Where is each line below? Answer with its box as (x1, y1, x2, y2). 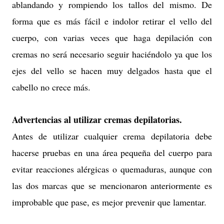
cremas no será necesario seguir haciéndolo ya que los (12, 47, 212, 60)
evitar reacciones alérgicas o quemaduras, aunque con (12, 162, 212, 175)
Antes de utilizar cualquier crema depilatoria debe (12, 129, 212, 142)
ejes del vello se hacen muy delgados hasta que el (12, 64, 212, 76)
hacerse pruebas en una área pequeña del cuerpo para (12, 146, 212, 158)
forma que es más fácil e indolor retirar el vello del (12, 14, 212, 27)
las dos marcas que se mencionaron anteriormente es (12, 179, 212, 191)
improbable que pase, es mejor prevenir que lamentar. (12, 195, 206, 208)
